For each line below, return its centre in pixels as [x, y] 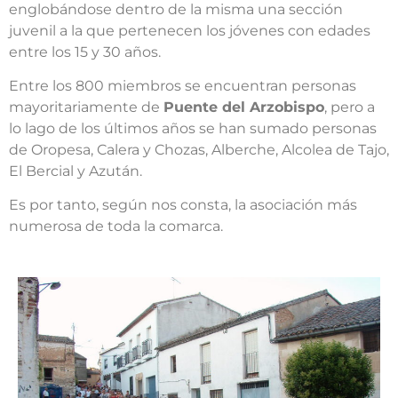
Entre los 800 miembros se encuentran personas [183, 85]
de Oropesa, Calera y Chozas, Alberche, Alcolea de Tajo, [199, 149]
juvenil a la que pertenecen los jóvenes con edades [190, 30]
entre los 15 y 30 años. [85, 52]
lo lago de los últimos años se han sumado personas [193, 128]
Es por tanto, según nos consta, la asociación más [183, 205]
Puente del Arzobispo [244, 107]
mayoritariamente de [86, 107]
